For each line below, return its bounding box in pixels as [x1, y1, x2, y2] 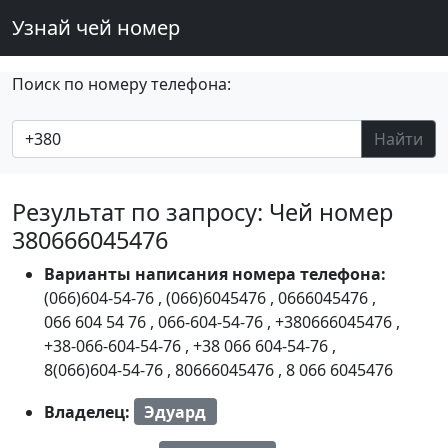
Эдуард [144, 400, 207, 423]
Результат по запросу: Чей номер [12, 196, 393, 228]
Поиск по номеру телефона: [12, 73, 231, 95]
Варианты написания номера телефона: [44, 263, 386, 285]
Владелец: [44, 400, 134, 423]
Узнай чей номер [12, 14, 180, 41]
